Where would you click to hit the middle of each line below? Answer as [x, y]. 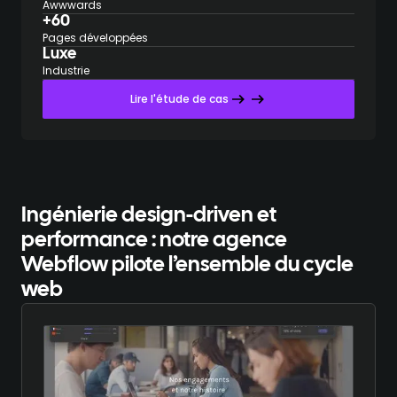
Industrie [66, 70]
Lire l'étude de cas [179, 98]
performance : [90, 240]
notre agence [223, 240]
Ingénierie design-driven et [149, 215]
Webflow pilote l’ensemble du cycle [187, 265]
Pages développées [95, 37]
